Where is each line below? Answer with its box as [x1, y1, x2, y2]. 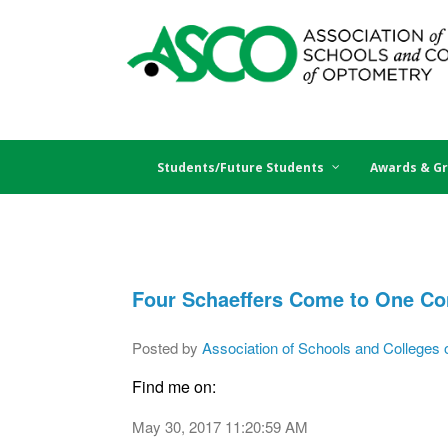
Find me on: [132, 375, 216, 399]
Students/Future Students [157, 159, 324, 176]
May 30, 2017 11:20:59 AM [132, 416, 308, 438]
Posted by [132, 337, 198, 359]
